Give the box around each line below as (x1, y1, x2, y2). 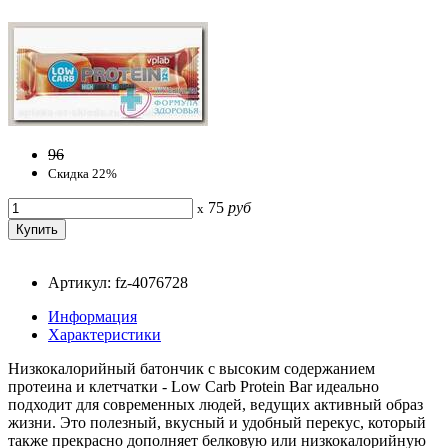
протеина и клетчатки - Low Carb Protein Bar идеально (8, 377, 379, 395)
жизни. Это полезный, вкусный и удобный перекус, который (8, 413, 426, 431)
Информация (48, 307, 137, 325)
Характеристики (48, 325, 161, 343)
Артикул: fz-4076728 (48, 273, 188, 291)
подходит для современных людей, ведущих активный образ (8, 395, 423, 413)
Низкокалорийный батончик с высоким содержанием (8, 359, 375, 377)
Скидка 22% (48, 165, 117, 181)
